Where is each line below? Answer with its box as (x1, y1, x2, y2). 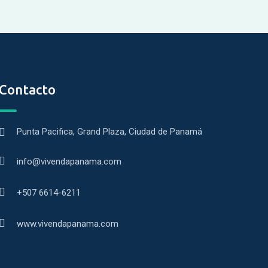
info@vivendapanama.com (16, 156, 121, 167)
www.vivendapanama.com (16, 218, 118, 229)
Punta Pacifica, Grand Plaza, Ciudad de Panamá (16, 126, 202, 137)
